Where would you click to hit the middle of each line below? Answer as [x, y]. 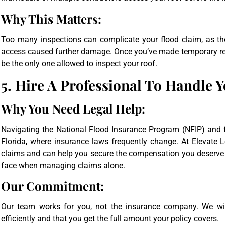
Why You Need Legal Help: [73, 109]
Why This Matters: [51, 18]
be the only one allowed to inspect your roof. [79, 63]
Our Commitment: [52, 186]
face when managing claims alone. [63, 166]
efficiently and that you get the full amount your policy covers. [110, 219]
